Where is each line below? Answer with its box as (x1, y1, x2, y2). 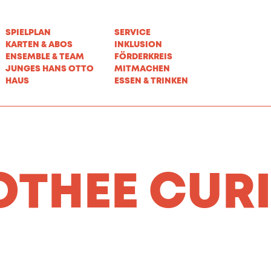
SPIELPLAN (5, 28, 51, 37)
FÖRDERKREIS (114, 53, 172, 61)
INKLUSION (114, 41, 162, 49)
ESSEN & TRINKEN (114, 77, 188, 85)
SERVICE (114, 28, 151, 37)
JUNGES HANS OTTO (5, 65, 94, 73)
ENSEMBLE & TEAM (5, 53, 84, 61)
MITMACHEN (114, 65, 170, 73)
